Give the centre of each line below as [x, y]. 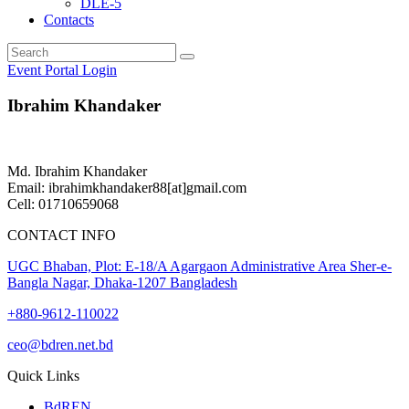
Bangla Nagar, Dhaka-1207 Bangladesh [122, 283]
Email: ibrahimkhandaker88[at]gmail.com [127, 188]
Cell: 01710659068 [63, 204]
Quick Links [43, 376]
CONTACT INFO [62, 236]
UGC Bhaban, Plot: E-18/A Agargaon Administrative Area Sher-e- [199, 267]
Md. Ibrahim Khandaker [77, 172]
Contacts [69, 19]
